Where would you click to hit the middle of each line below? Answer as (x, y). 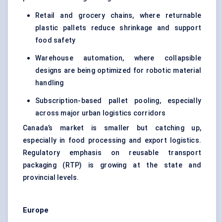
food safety (55, 40)
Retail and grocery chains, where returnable (118, 16)
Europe (36, 210)
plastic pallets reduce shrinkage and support (118, 28)
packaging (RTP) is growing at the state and (112, 165)
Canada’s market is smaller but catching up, (112, 128)
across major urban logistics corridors (101, 113)
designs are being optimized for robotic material (118, 71)
